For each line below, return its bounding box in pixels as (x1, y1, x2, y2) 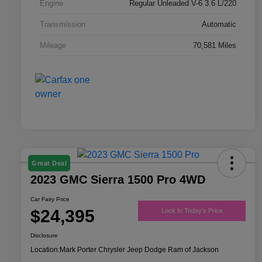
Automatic (202, 20, 236, 29)
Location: (30, 246, 60, 254)
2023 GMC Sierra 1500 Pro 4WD (30, 173, 205, 187)
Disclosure (30, 232, 58, 239)
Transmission (40, 20, 85, 29)
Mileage (40, 41, 66, 50)
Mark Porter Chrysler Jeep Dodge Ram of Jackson (60, 246, 219, 254)
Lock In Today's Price (161, 206, 223, 214)
